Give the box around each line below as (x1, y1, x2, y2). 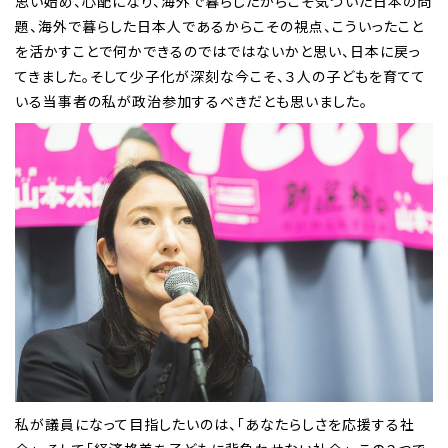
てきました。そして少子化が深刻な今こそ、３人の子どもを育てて (15, 65, 426, 86)
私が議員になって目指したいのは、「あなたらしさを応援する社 (15, 413, 415, 434)
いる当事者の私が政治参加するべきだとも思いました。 (15, 90, 368, 111)
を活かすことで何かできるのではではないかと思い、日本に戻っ (15, 40, 421, 61)
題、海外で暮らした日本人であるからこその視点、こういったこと (15, 15, 424, 36)
